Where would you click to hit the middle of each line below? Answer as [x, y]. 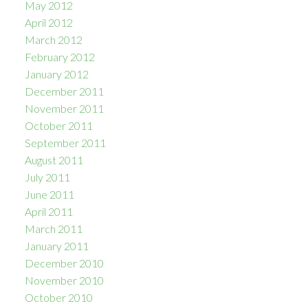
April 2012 [48, 23]
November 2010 [64, 280]
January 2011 [56, 246]
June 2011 [49, 195]
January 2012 [56, 74]
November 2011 [64, 109]
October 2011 [58, 126]
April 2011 [48, 212]
